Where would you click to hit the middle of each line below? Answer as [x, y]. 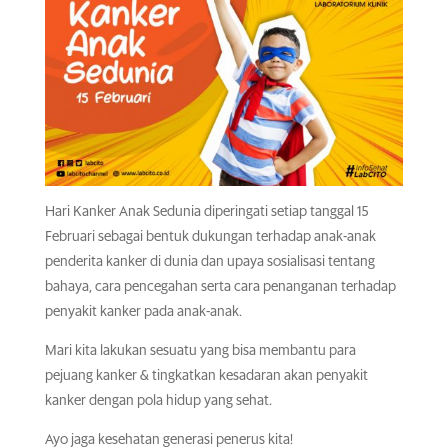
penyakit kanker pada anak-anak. [143, 312]
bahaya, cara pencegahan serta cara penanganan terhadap [220, 287]
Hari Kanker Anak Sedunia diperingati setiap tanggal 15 [206, 212]
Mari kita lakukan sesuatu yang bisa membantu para [200, 351]
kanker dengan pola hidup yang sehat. [158, 401]
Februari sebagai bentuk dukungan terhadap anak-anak [210, 237]
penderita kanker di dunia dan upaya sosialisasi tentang [209, 262]
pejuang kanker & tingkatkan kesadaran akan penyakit [206, 376]
